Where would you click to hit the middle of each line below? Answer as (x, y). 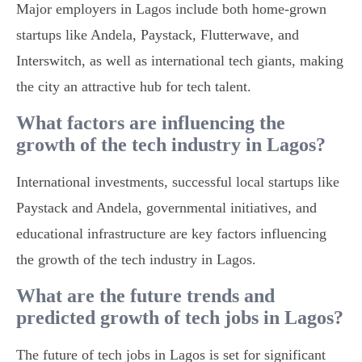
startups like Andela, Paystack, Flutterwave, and (158, 35)
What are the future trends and (145, 296)
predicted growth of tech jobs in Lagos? (180, 318)
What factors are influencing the (151, 123)
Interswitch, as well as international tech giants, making (180, 61)
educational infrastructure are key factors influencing (171, 234)
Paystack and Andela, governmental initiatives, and (166, 208)
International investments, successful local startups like (178, 182)
